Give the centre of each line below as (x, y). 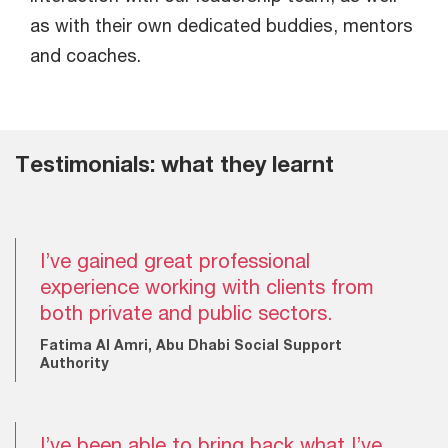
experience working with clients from (206, 287)
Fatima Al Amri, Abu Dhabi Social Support (191, 345)
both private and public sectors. (186, 313)
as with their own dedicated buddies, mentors (221, 25)
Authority (74, 363)
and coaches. (85, 55)
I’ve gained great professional (175, 261)
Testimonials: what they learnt (174, 164)
